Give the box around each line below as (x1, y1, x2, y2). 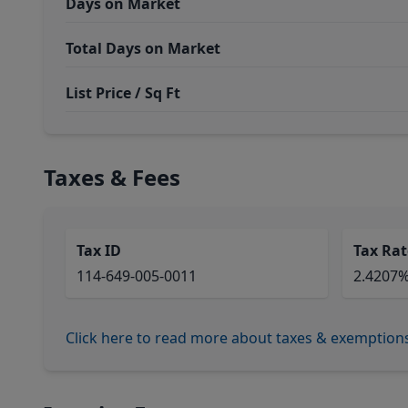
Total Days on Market (66, 38, 220, 58)
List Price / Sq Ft (66, 83, 180, 103)
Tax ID (76, 240, 121, 260)
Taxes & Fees (44, 162, 180, 192)
